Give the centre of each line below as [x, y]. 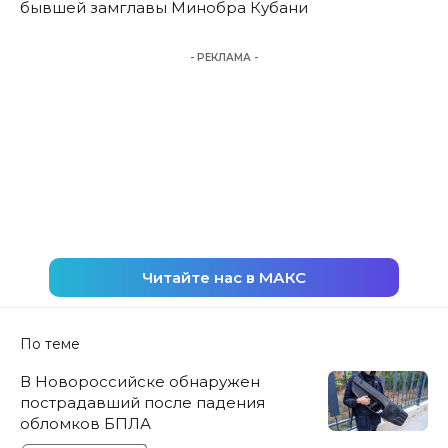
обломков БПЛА [85, 423]
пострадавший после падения [142, 402]
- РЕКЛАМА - [224, 57]
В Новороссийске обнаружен [140, 381]
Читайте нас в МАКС [224, 277]
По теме [50, 343]
